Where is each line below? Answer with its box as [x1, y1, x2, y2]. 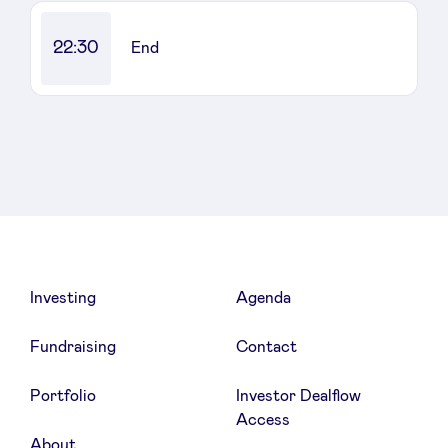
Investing [29, 289, 96, 306]
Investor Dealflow [236, 387, 362, 404]
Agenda [236, 289, 292, 306]
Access [236, 411, 291, 428]
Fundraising [29, 338, 116, 355]
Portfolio [29, 387, 96, 404]
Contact [236, 338, 298, 355]
